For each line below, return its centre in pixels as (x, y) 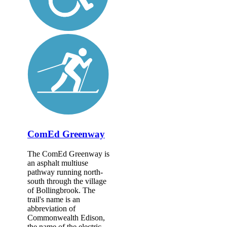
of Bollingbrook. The (61, 190)
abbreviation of (51, 208)
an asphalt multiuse (58, 163)
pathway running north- (65, 172)
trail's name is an (54, 199)
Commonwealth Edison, (66, 217)
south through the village (67, 181)
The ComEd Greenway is (68, 154)
